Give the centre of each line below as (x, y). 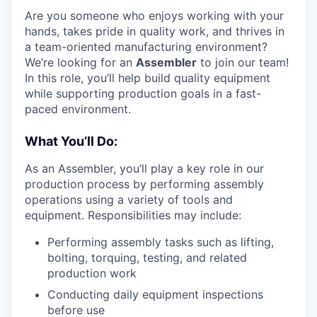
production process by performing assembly (144, 184)
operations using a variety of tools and (129, 200)
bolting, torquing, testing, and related (147, 258)
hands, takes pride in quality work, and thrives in (155, 31)
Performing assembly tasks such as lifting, (161, 242)
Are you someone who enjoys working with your (154, 16)
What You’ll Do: (71, 141)
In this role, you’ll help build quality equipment (148, 78)
